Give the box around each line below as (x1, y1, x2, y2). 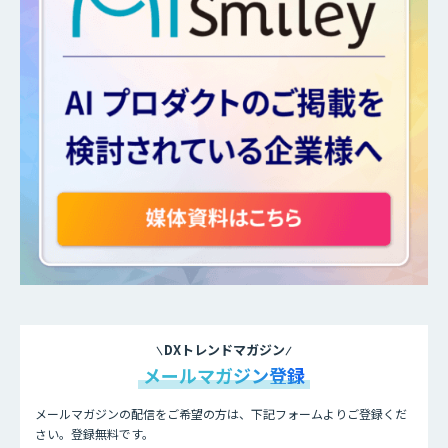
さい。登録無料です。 (35, 425, 154, 443)
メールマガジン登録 (143, 362, 305, 389)
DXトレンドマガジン (163, 340, 285, 360)
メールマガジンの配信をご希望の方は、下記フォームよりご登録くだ (35, 405, 407, 423)
